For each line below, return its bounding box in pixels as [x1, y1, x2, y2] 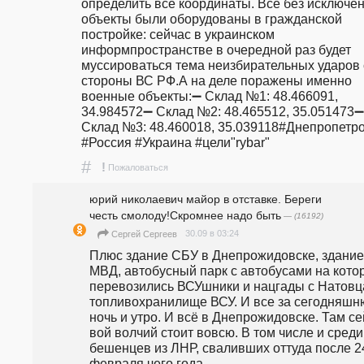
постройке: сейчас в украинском [81, 26, 275, 41]
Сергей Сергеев [111, 228, 177, 239]
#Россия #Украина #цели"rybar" [81, 134, 270, 149]
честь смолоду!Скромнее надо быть [89, 208, 281, 222]
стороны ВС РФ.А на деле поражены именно [81, 72, 352, 88]
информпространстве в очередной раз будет [81, 41, 351, 57]
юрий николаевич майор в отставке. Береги [89, 192, 322, 206]
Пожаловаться [108, 162, 168, 172]
